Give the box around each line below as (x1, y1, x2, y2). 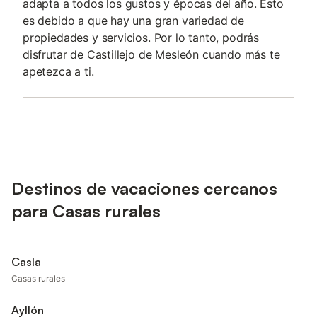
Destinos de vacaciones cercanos (11, 178, 277, 199)
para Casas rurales (11, 200, 161, 221)
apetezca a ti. (23, 64, 94, 79)
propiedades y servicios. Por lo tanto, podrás (23, 30, 260, 45)
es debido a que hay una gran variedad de (23, 13, 244, 28)
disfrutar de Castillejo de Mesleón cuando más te (23, 47, 280, 62)
